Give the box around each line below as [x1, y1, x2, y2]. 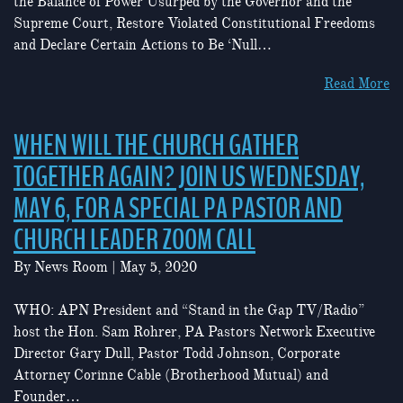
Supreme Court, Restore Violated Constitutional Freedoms [13, 14, 375, 33]
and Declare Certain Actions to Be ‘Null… [13, 36, 272, 55]
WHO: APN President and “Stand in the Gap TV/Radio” [13, 301, 364, 320]
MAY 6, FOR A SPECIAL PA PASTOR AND [13, 189, 343, 229]
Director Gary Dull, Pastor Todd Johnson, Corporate [13, 345, 340, 363]
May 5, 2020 [120, 258, 197, 277]
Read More [324, 75, 390, 94]
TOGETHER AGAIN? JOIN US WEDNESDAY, [13, 157, 365, 198]
